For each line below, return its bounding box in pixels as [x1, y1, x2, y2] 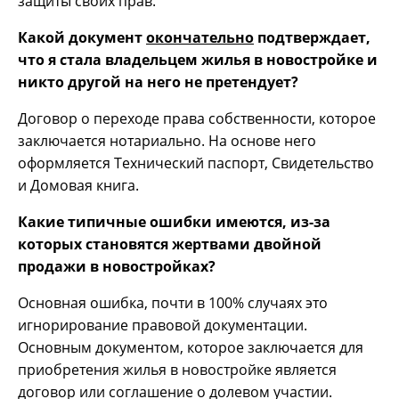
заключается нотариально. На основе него [18, 131, 316, 151]
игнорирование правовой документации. [18, 315, 307, 336]
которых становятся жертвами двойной [18, 234, 322, 255]
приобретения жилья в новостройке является [18, 360, 337, 380]
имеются [216, 212, 282, 232]
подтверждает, [254, 28, 370, 48]
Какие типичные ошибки [18, 212, 216, 232]
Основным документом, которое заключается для [18, 338, 363, 358]
